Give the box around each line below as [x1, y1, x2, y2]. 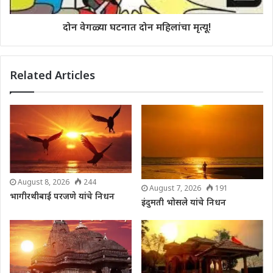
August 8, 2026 [18, 177, 69, 188]
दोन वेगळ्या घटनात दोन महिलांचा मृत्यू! [62, 19, 211, 34]
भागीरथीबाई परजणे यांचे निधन [10, 190, 115, 202]
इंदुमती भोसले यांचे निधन [141, 196, 226, 208]
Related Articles [10, 67, 95, 82]
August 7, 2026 [149, 182, 201, 193]
